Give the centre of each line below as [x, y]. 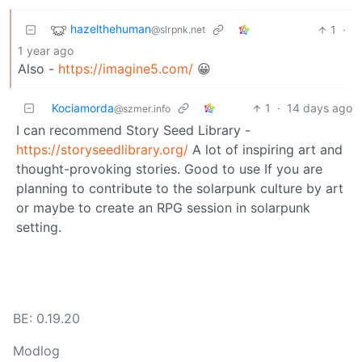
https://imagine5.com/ [126, 69]
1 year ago [46, 51]
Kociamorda [83, 108]
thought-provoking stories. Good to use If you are [169, 169]
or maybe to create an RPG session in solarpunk [163, 208]
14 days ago [320, 108]
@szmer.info [142, 109]
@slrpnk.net [178, 30]
